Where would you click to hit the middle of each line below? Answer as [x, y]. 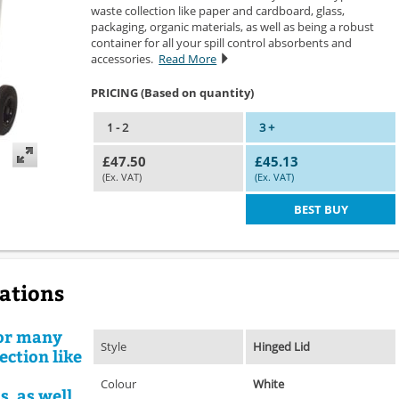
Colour [119, 384]
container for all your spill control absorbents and [222, 42]
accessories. [125, 58]
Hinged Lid [282, 347]
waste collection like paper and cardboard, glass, [218, 10]
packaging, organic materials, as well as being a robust [233, 26]
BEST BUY [321, 210]
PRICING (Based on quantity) [173, 92]
